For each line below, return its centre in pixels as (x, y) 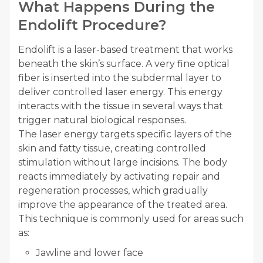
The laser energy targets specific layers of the (125, 134)
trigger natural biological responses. (102, 120)
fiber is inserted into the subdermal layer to (120, 78)
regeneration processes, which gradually (113, 191)
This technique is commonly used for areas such (131, 219)
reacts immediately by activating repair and (119, 177)
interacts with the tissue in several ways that (121, 106)
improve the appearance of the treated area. (123, 205)
